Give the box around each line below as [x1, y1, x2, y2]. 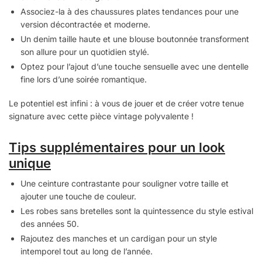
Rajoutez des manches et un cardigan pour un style [20, 233, 217, 243]
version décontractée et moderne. [20, 19, 150, 29]
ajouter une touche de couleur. [20, 191, 136, 201]
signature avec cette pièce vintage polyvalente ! [9, 111, 194, 122]
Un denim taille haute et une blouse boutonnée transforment [20, 33, 249, 44]
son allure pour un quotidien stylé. [20, 46, 149, 57]
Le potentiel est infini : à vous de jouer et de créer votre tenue [9, 98, 244, 109]
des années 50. [20, 218, 79, 229]
